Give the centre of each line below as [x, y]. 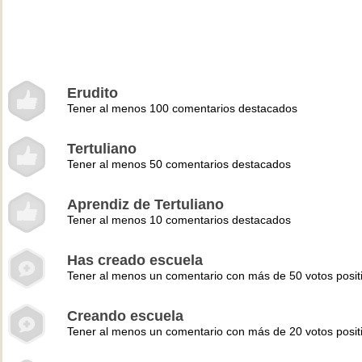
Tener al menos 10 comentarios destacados [179, 220]
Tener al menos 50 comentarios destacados [179, 164]
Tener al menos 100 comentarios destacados [182, 108]
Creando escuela [125, 316]
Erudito [93, 93]
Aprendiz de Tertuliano [145, 204]
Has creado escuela [135, 260]
